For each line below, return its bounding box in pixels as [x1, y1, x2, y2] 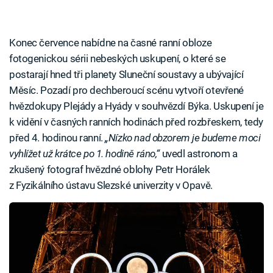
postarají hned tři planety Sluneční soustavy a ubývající [9, 68, 244, 80]
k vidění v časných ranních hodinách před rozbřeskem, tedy [9, 115, 263, 128]
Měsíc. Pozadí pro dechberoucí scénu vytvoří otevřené [9, 83, 244, 96]
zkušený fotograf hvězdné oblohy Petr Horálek [9, 163, 210, 175]
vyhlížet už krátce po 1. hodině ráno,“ [9, 147, 160, 160]
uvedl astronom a [159, 147, 238, 160]
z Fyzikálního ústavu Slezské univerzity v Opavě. [9, 179, 213, 191]
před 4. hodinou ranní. [9, 131, 105, 144]
